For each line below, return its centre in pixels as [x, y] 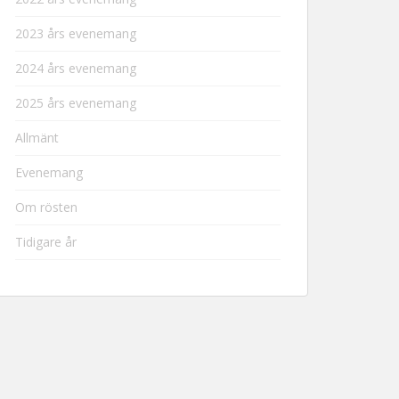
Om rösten [46, 207]
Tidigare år [46, 242]
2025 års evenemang [76, 103]
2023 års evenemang [76, 33]
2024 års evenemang [76, 68]
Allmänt [37, 138]
